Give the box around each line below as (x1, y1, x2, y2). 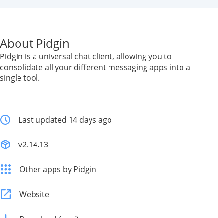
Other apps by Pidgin (19, 164, 96, 175)
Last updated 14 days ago (18, 114, 112, 125)
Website (19, 189, 49, 200)
